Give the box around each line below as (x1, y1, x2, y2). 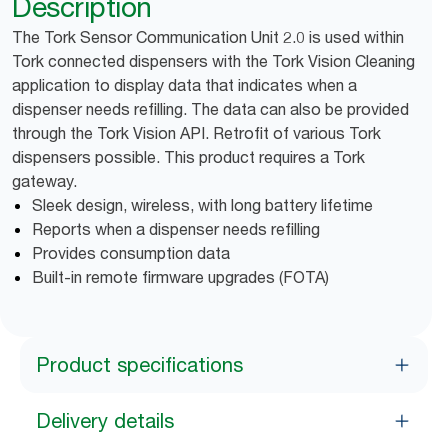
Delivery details (36, 409, 174, 433)
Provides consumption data (32, 243, 230, 263)
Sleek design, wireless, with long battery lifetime (32, 195, 373, 215)
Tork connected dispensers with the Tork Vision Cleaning (12, 51, 415, 71)
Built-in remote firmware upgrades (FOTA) (32, 267, 329, 287)
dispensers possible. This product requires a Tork (12, 147, 365, 167)
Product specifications (36, 353, 243, 377)
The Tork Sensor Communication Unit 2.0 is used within (12, 27, 404, 47)
